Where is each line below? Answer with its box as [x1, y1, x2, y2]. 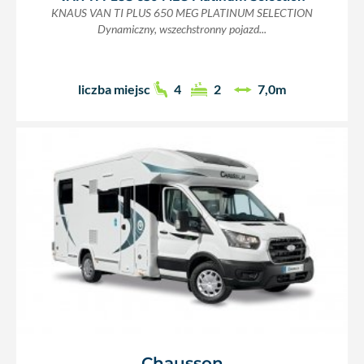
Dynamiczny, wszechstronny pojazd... [97, 22, 266, 36]
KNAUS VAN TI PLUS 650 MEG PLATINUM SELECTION [51, 6, 313, 19]
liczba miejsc [77, 81, 150, 97]
